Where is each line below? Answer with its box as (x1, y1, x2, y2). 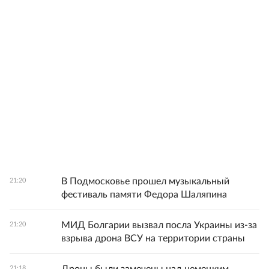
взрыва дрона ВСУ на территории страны (61, 234, 245, 243)
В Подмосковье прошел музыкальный (61, 177, 229, 186)
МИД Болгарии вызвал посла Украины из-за (61, 220, 257, 230)
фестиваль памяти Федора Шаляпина (61, 190, 227, 199)
